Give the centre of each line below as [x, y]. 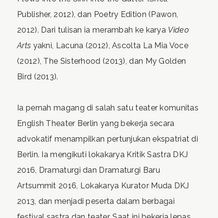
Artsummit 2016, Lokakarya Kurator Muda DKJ [103, 186]
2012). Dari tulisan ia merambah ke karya [93, 30]
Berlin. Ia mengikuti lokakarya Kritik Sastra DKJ [103, 154]
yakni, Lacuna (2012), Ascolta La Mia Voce [109, 45]
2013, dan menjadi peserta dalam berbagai [96, 201]
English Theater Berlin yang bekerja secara [96, 123]
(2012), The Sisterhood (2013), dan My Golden [102, 61]
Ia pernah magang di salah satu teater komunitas [108, 108]
